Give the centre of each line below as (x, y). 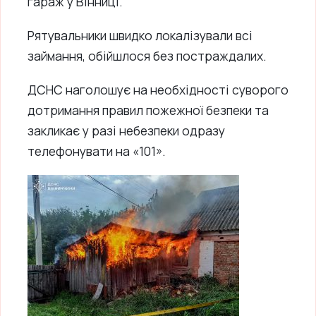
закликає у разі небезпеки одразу (126, 130)
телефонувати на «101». (97, 151)
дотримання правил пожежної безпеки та (148, 110)
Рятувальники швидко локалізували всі (140, 35)
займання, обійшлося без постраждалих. (147, 56)
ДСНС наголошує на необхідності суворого (158, 89)
